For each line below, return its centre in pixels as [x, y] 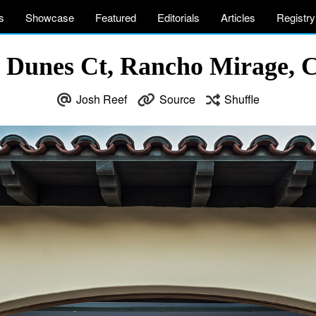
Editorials [178, 17]
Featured [116, 17]
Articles [238, 17]
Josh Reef [101, 99]
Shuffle [242, 99]
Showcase [50, 17]
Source [177, 99]
